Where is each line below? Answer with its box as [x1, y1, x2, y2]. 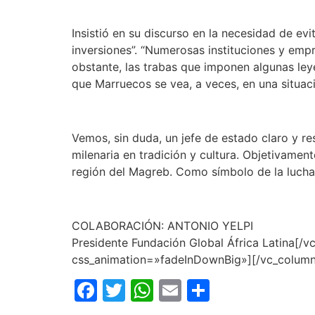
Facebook [97, 276, 202, 304]
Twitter [125, 276, 201, 304]
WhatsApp [153, 276, 264, 304]
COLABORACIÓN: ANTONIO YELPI [72, 218, 253, 233]
